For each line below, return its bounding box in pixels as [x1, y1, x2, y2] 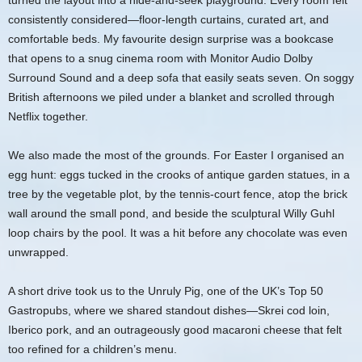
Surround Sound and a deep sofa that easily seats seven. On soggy [8, 71, 354, 84]
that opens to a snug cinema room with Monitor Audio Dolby [8, 52, 313, 65]
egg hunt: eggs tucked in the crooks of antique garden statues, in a [8, 168, 350, 181]
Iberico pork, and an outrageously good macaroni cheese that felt [8, 323, 342, 336]
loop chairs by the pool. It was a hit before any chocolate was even [8, 226, 347, 239]
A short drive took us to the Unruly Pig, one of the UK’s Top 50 [8, 284, 323, 297]
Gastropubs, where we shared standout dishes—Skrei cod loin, [8, 304, 330, 317]
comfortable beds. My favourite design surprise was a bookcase [8, 32, 334, 45]
